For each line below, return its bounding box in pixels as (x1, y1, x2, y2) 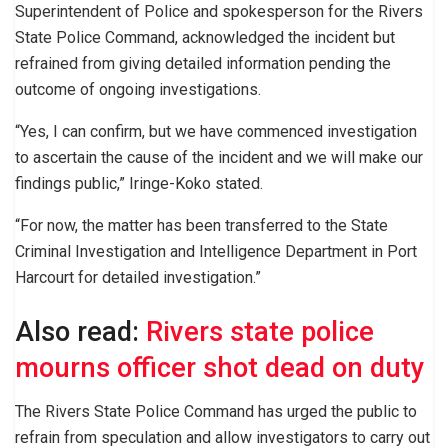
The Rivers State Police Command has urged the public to (15, 402, 417, 422)
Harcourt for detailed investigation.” (15, 268, 261, 288)
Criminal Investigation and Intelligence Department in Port (15, 242, 417, 262)
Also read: (15, 315, 146, 348)
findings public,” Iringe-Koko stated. (15, 174, 263, 194)
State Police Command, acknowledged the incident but (15, 28, 395, 48)
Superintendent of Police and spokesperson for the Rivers (15, 2, 423, 22)
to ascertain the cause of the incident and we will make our (15, 148, 423, 168)
